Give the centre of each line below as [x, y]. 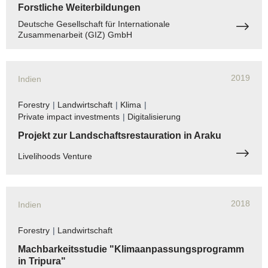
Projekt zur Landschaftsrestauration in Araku [120, 135]
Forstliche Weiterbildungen [79, 7]
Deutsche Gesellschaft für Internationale [94, 24]
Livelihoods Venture [55, 156]
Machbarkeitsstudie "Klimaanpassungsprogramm [131, 249]
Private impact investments [69, 116]
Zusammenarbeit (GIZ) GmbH [75, 34]
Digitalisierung [154, 116]
